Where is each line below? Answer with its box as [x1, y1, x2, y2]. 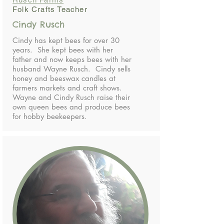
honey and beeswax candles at [12, 73, 115, 83]
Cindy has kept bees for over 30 [12, 35, 119, 45]
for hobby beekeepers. [12, 111, 87, 121]
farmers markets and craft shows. [12, 83, 124, 92]
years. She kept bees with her [12, 45, 113, 54]
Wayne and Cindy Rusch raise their [12, 92, 130, 102]
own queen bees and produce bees [12, 102, 130, 111]
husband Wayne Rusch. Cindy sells [12, 64, 130, 73]
